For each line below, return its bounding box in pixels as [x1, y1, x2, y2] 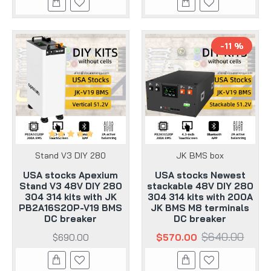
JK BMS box [176, 149, 224, 161]
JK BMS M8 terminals [151, 201, 250, 214]
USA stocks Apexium [23, 169, 119, 181]
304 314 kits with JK [24, 191, 117, 203]
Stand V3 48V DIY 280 [19, 180, 122, 192]
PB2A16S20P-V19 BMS [19, 201, 123, 214]
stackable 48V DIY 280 [146, 180, 253, 192]
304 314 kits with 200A [147, 191, 253, 203]
